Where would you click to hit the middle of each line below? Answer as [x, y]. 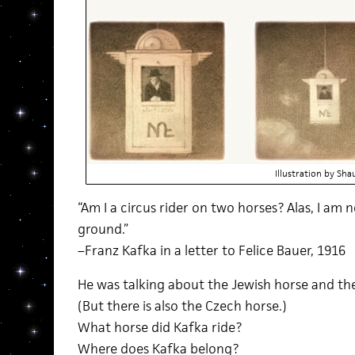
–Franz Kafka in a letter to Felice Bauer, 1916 [211, 250]
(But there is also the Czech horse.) [182, 306]
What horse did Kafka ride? [159, 327]
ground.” [103, 229]
